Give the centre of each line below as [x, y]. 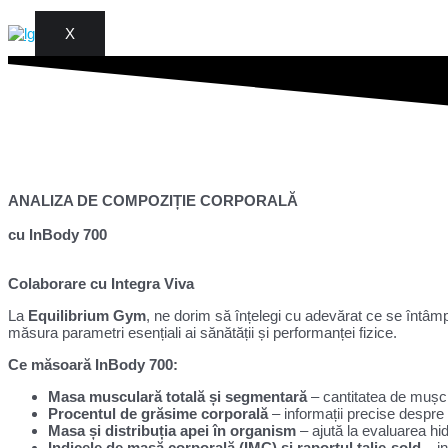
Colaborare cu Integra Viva [101, 283]
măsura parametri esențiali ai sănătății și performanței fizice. [202, 332]
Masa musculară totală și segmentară [177, 396]
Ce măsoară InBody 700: [93, 364]
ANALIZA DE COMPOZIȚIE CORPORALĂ [153, 200]
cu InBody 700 [57, 234]
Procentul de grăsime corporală [158, 413]
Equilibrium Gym [87, 315]
